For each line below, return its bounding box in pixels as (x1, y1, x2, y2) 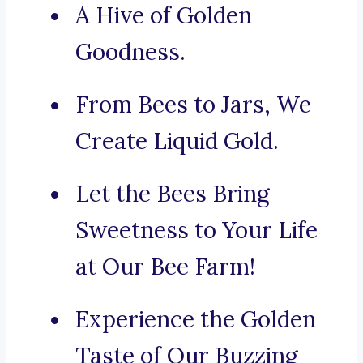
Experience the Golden (75, 305, 316, 335)
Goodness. (75, 37, 186, 67)
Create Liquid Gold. (75, 126, 279, 156)
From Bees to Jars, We (75, 90, 311, 120)
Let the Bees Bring (75, 179, 270, 209)
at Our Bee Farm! (75, 252, 255, 282)
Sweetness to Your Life (75, 216, 318, 246)
